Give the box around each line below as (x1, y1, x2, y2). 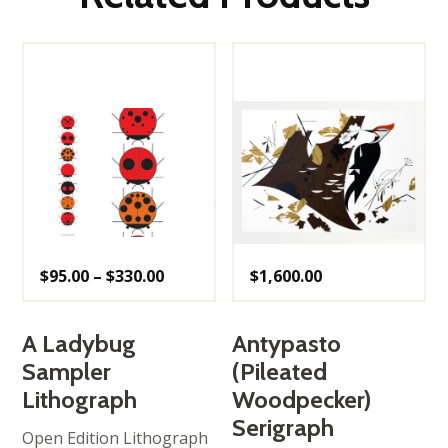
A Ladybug (22, 329, 137, 359)
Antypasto (232, 329, 342, 359)
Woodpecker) (232, 385, 372, 415)
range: (163, 280, 216, 303)
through (163, 312, 230, 335)
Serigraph (232, 413, 335, 443)
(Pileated (232, 357, 328, 387)
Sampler (22, 357, 112, 387)
